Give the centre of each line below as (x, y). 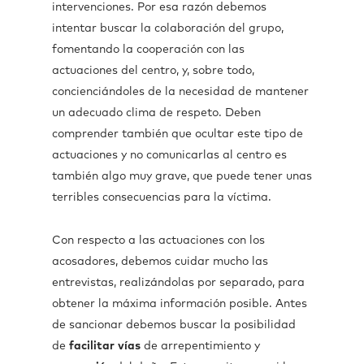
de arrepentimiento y (200, 346)
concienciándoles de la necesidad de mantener (180, 92)
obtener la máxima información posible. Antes (180, 304)
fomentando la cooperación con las (148, 50)
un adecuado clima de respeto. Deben (156, 113)
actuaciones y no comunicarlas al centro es (169, 155)
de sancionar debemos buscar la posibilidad (174, 325)
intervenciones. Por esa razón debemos (159, 7)
